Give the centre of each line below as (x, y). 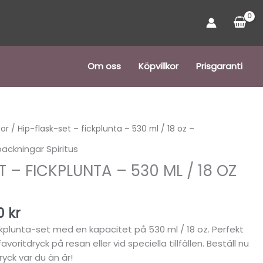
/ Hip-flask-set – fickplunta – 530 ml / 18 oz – (102, 129)
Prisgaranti (219, 66)
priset (39, 157)
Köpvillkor (159, 66)
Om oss (104, 66)
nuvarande (57, 143)
